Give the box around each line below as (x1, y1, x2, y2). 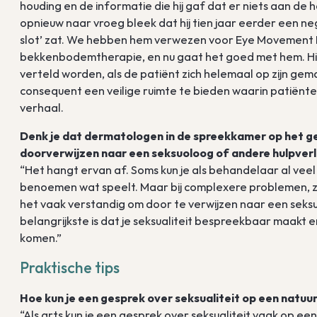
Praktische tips (20, 258, 120, 277)
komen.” (20, 230, 62, 245)
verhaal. (20, 100, 64, 115)
